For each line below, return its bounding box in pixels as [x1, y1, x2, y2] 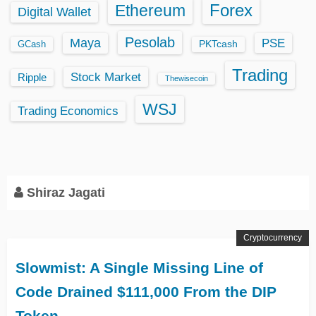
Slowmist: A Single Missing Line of [16, 259, 263, 276]
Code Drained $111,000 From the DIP [16, 283, 276, 300]
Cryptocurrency [243, 232, 302, 243]
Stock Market [71, 69, 141, 84]
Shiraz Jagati [23, 185, 105, 200]
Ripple [18, 71, 47, 83]
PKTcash [199, 38, 238, 49]
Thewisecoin [165, 73, 208, 83]
